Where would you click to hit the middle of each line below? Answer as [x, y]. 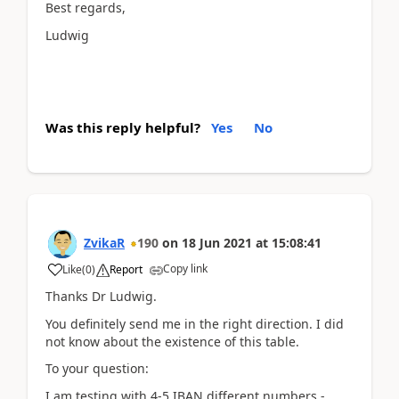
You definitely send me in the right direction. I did [195, 323]
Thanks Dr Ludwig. [101, 296]
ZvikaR [104, 243]
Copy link [185, 269]
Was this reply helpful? [123, 127]
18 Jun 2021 [217, 243]
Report [126, 269]
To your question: [97, 368]
